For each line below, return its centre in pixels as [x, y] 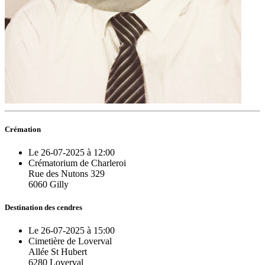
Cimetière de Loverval [70, 241]
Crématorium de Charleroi [77, 163]
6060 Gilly [49, 184]
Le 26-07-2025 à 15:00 [72, 231]
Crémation [23, 129]
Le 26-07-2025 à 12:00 [72, 152]
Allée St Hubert [58, 252]
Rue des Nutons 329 [67, 173]
